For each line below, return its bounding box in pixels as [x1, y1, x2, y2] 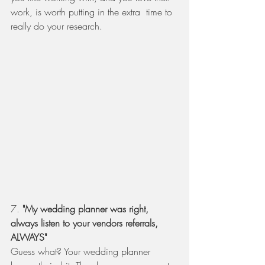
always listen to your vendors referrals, [11, 216, 161, 230]
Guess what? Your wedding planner [11, 245, 153, 258]
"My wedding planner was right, [22, 202, 151, 216]
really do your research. [11, 19, 105, 33]
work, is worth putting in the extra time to [11, 5, 175, 18]
